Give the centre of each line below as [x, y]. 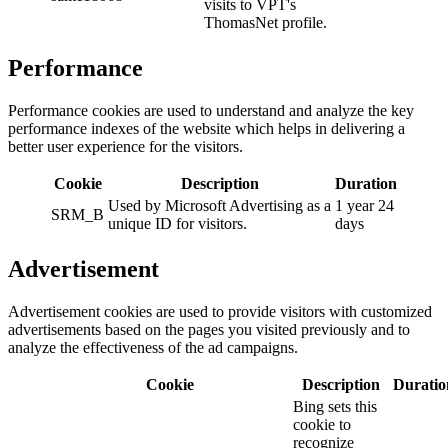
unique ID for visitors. [177, 223]
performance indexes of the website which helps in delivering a [206, 128]
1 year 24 [364, 205]
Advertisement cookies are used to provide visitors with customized [220, 311]
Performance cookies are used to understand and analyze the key [211, 110]
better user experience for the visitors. [127, 146]
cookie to [322, 424]
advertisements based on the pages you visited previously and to [209, 329]
